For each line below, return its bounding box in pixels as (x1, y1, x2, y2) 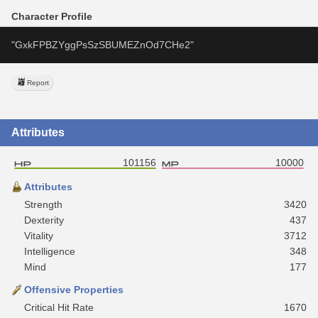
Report (27, 78, 49, 87)
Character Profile (11, 10, 92, 22)
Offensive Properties (24, 283, 124, 295)
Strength (24, 198, 62, 210)
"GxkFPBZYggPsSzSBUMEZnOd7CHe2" (11, 38, 194, 50)
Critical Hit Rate (24, 301, 94, 313)
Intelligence (24, 245, 75, 257)
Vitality (24, 229, 53, 241)
